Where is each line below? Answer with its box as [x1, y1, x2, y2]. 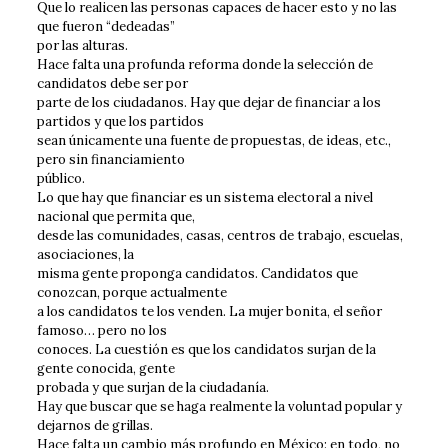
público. [36, 169, 85, 187]
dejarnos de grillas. [36, 416, 153, 434]
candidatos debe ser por [36, 74, 188, 92]
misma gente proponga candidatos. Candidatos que [36, 264, 358, 282]
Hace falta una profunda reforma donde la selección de [36, 55, 373, 73]
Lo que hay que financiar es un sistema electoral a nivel [36, 188, 373, 206]
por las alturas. [36, 36, 128, 54]
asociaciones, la [36, 245, 134, 263]
